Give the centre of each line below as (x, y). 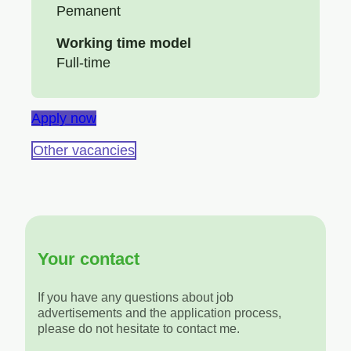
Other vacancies (84, 151)
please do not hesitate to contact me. (139, 329)
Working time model (124, 43)
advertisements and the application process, (159, 313)
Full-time (83, 63)
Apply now (64, 119)
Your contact (89, 259)
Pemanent (89, 11)
